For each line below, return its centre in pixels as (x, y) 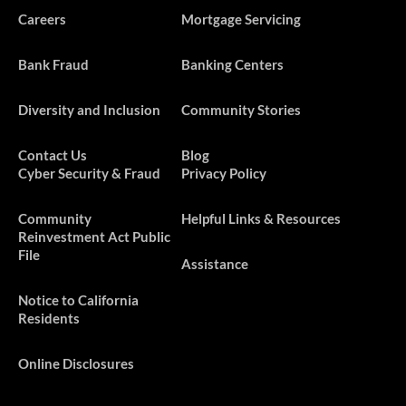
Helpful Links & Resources (261, 219)
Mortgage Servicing (241, 19)
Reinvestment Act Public (94, 237)
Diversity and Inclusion (89, 110)
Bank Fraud (53, 65)
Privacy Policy (223, 174)
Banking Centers (232, 65)
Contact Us (53, 155)
